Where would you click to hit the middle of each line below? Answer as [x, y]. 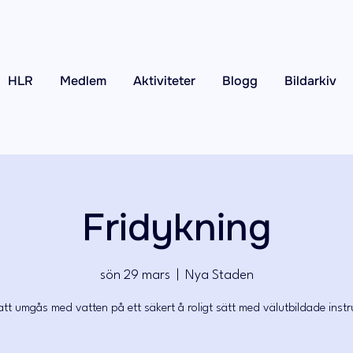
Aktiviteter [165, 81]
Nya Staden [219, 276]
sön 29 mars [135, 276]
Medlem [84, 81]
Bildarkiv [311, 81]
